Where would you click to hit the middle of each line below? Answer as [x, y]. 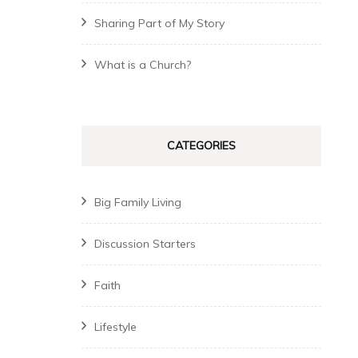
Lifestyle [115, 327]
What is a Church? [143, 65]
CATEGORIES [201, 145]
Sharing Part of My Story [159, 23]
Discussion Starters [145, 244]
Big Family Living [138, 202]
